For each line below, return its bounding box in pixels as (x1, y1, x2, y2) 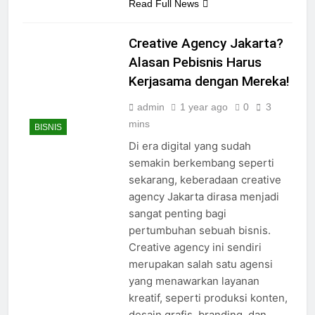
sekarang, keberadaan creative (128, 173, 281, 187)
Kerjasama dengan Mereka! (128, 73, 290, 90)
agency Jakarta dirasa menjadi (128, 190, 279, 204)
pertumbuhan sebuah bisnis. (128, 224, 271, 238)
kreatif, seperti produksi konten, (128, 291, 288, 305)
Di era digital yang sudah (128, 139, 251, 153)
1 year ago (179, 101, 228, 113)
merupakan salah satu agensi (128, 257, 273, 271)
